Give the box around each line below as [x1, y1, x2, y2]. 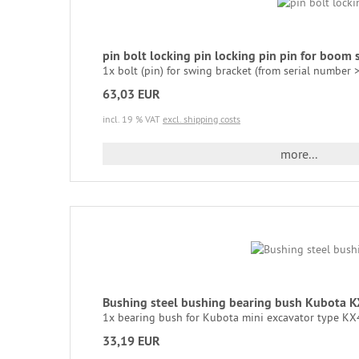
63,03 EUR [103, 85, 160, 103]
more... [280, 145, 317, 162]
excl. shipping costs [163, 112, 240, 125]
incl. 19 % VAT [103, 112, 163, 125]
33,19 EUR [103, 332, 160, 349]
